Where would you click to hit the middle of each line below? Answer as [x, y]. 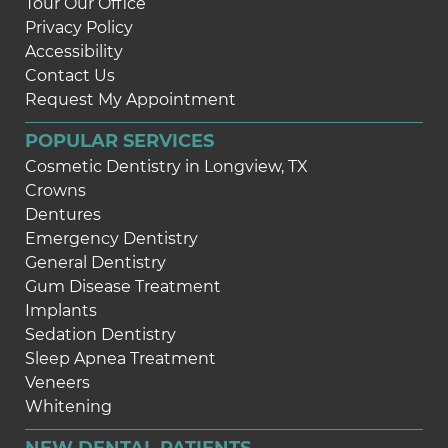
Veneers [57, 383]
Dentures [63, 215]
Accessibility [74, 52]
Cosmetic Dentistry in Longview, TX [166, 167]
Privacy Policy [79, 28]
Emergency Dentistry [111, 239]
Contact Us [70, 76]
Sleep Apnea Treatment [120, 359]
